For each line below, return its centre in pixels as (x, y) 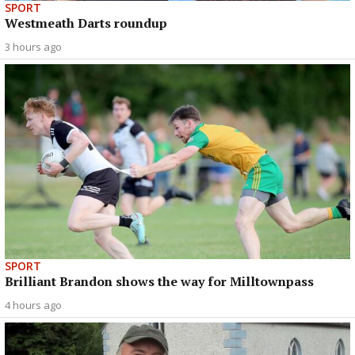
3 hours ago (33, 47)
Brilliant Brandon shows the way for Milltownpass (159, 281)
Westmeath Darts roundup (86, 23)
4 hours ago (33, 305)
